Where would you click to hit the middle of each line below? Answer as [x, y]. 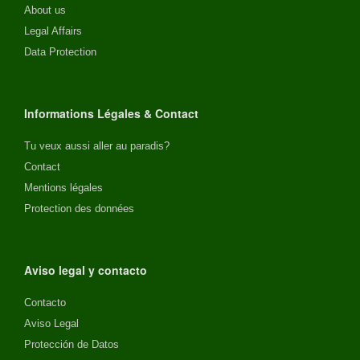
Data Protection [60, 51]
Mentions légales [63, 187]
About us [45, 10]
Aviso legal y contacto [86, 270]
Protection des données [79, 208]
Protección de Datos [72, 344]
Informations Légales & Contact [111, 113]
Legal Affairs [53, 31]
